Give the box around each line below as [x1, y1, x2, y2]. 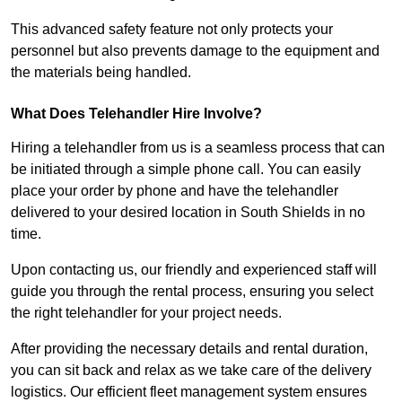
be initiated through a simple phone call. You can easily [11, 162, 361, 178]
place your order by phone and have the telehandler [11, 183, 338, 199]
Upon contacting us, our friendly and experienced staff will [11, 262, 377, 278]
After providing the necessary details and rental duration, [11, 341, 368, 357]
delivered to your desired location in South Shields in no [11, 205, 365, 221]
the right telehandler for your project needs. [11, 305, 282, 321]
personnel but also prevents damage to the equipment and [11, 43, 380, 59]
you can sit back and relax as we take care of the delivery [11, 363, 371, 379]
